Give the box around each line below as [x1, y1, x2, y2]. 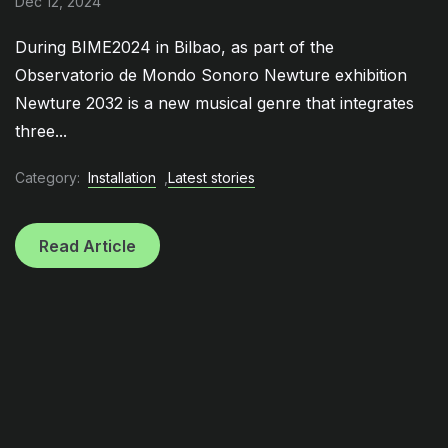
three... [15, 121, 67, 142]
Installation [88, 168, 156, 186]
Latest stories [168, 168, 255, 186]
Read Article [39, 235, 136, 256]
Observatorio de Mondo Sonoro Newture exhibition [15, 65, 407, 86]
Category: [15, 168, 80, 186]
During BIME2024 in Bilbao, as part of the [15, 37, 334, 58]
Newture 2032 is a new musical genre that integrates [15, 93, 414, 114]
